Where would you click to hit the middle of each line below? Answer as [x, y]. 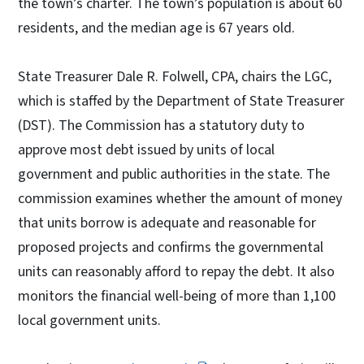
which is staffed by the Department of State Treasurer [181, 102]
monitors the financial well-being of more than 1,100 [177, 297]
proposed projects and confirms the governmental [171, 248]
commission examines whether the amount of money [180, 199]
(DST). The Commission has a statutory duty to [161, 126]
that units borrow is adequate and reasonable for [167, 223]
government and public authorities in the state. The [174, 175]
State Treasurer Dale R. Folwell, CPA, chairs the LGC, [175, 77]
